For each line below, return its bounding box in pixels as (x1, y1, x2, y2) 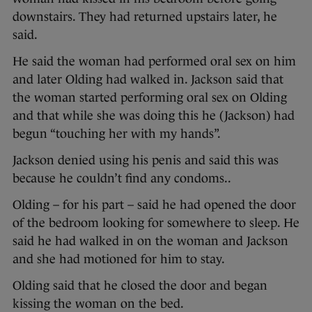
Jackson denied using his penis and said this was (13, 153, 279, 168)
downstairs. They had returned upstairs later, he (13, 10, 277, 24)
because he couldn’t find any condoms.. (13, 171, 231, 186)
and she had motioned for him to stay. (13, 252, 225, 267)
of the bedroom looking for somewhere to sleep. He (13, 216, 299, 231)
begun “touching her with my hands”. (13, 127, 221, 141)
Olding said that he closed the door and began (13, 279, 267, 293)
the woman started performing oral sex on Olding (13, 91, 287, 105)
